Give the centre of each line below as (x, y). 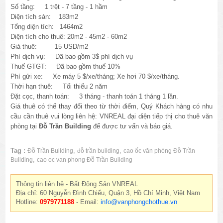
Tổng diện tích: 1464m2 (47, 27)
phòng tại (25, 126)
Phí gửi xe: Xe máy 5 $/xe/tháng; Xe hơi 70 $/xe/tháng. (95, 77)
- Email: (88, 202)
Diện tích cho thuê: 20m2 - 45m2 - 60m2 (69, 37)
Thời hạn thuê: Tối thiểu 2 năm (59, 87)
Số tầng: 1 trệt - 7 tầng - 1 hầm (59, 7)
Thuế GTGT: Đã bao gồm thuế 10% (66, 67)
